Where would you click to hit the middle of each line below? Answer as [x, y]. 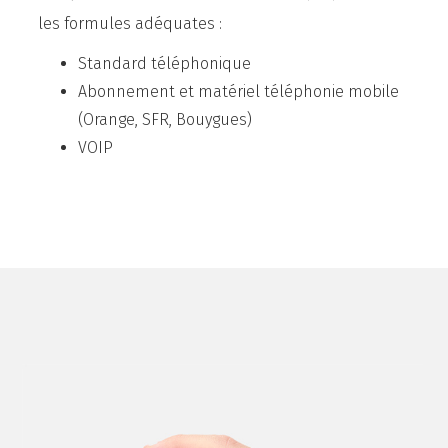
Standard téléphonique [164, 63]
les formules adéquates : [129, 23]
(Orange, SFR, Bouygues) [164, 119]
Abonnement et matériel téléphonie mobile [238, 91]
